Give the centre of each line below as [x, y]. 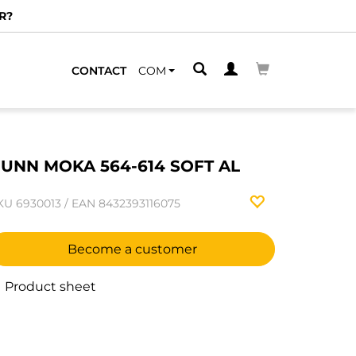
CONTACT [99, 70]
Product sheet [49, 286]
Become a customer [132, 249]
